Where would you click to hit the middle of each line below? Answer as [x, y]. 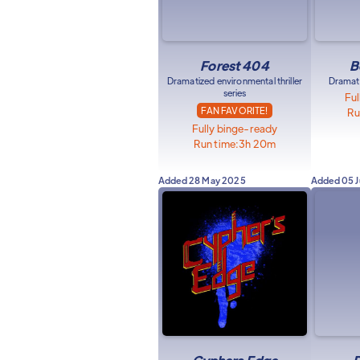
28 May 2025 [217, 180]
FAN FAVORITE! [235, 110]
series [235, 92]
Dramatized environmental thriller [235, 80]
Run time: [216, 143]
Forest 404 [235, 65]
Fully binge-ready [235, 128]
